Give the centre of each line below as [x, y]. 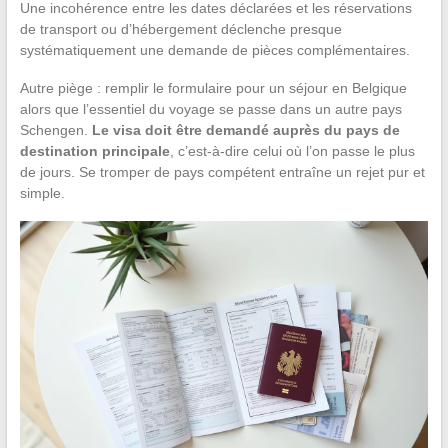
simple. [42, 193]
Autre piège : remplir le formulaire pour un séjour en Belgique [213, 88]
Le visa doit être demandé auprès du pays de [245, 130]
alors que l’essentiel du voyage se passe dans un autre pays [210, 109]
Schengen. [55, 130]
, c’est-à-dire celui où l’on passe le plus [292, 151]
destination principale [94, 151]
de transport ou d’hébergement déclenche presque [180, 29]
